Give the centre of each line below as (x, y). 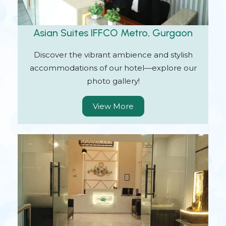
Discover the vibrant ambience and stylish (113, 54)
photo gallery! (113, 81)
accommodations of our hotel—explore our (113, 68)
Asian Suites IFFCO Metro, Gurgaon (113, 33)
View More (113, 106)
